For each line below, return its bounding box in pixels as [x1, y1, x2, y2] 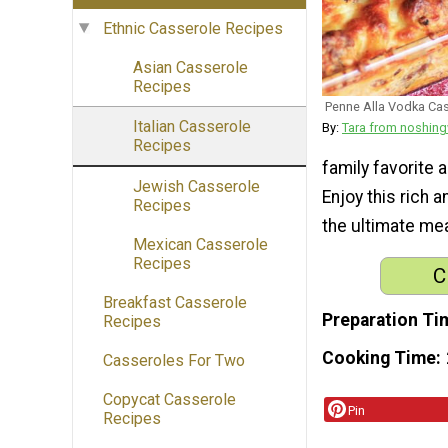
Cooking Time [322, 347, 436, 368]
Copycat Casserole [103, 390, 236, 410]
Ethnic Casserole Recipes [103, 19, 283, 39]
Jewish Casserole [133, 177, 260, 197]
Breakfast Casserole [103, 293, 247, 313]
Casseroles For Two [103, 351, 245, 371]
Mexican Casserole [133, 235, 268, 255]
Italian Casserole [133, 117, 251, 137]
